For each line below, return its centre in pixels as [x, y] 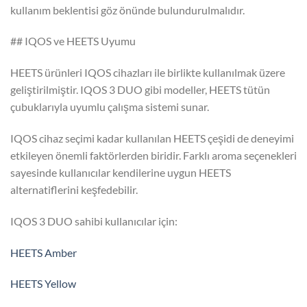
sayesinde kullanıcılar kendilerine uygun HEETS [121, 173]
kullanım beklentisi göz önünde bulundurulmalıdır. [127, 10]
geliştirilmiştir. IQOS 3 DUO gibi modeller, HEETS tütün [140, 90]
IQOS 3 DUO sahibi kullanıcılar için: [94, 221]
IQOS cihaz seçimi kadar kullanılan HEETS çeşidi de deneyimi [152, 138]
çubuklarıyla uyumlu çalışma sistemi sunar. [110, 107]
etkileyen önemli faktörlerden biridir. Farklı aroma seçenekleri [153, 156]
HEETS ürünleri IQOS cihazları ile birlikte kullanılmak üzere [148, 73]
